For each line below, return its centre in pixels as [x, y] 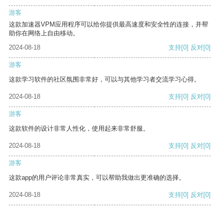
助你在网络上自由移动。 [44, 33]
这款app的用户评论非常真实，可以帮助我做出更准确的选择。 [97, 178]
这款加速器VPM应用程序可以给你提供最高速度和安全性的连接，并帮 [109, 25]
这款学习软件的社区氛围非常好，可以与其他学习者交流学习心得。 [105, 80]
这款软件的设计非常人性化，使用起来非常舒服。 [79, 129]
